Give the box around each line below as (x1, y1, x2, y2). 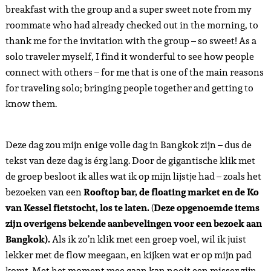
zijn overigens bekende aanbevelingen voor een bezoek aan (5, 216, 262, 231)
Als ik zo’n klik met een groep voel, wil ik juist (50, 232, 246, 247)
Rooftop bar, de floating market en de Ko (83, 184, 259, 200)
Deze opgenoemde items (153, 200, 260, 215)
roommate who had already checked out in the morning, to (5, 18, 258, 33)
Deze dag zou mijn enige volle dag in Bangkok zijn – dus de (5, 137, 252, 152)
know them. (5, 96, 57, 111)
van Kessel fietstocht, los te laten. (5, 200, 149, 215)
